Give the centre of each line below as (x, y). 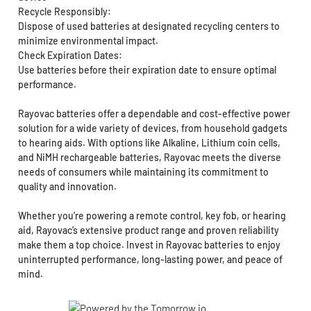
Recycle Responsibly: (64, 12)
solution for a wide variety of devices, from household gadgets (152, 128)
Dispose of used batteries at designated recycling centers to (149, 26)
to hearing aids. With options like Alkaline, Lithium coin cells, (149, 143)
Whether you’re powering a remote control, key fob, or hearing (152, 216)
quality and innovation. (67, 187)
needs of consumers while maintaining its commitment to (143, 172)
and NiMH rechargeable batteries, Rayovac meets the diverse (149, 158)
